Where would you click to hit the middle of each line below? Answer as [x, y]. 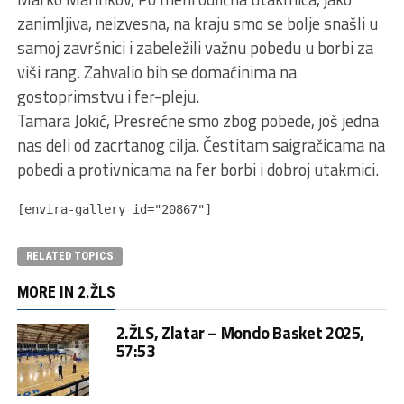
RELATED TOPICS [69, 256]
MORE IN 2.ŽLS [66, 293]
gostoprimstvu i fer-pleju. [108, 97]
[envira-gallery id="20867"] [114, 210]
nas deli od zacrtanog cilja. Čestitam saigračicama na [201, 146]
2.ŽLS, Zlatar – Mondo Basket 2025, [240, 333]
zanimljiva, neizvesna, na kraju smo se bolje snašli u [197, 24]
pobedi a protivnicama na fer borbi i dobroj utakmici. [197, 170]
